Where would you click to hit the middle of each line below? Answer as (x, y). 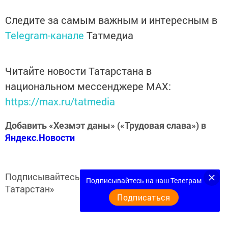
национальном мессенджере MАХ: (88, 86)
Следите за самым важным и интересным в (111, 20)
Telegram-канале (45, 35)
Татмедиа (110, 35)
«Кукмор (181, 177)
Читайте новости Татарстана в (78, 71)
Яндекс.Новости (40, 138)
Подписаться (144, 197)
